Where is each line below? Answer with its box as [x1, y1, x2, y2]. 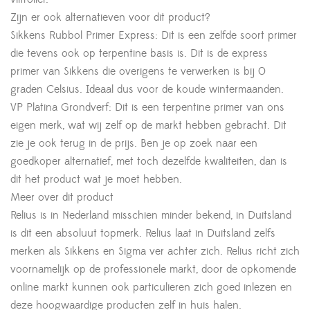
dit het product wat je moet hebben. [10, 172, 182, 186]
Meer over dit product [10, 190, 113, 204]
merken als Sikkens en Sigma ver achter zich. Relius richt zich [10, 244, 300, 258]
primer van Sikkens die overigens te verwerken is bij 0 [10, 64, 266, 78]
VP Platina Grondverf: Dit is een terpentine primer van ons [10, 100, 284, 114]
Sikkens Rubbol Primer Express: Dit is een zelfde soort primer [10, 28, 297, 42]
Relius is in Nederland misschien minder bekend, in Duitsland [10, 208, 291, 222]
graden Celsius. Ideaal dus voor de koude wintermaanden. [10, 82, 284, 96]
